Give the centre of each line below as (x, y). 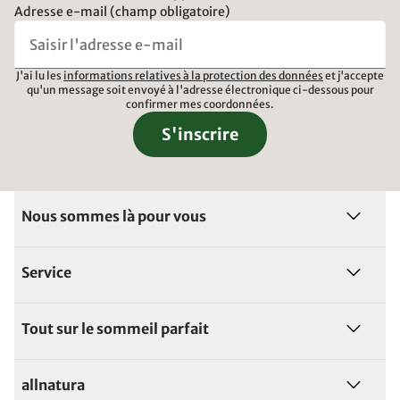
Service (46, 272)
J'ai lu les (40, 75)
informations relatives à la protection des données (193, 75)
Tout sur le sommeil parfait (115, 329)
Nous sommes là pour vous (114, 216)
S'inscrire (200, 134)
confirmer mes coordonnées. (200, 104)
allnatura (53, 385)
